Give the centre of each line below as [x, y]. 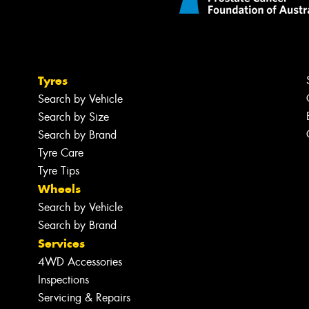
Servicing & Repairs [84, 297]
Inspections [64, 279]
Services [62, 243]
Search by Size [74, 117]
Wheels [60, 189]
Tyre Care [61, 152]
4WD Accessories [80, 261]
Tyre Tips [59, 170]
